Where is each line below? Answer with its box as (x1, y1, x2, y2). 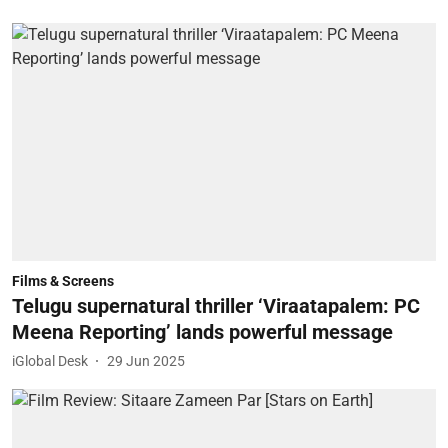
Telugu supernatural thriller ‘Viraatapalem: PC (12, 294, 420, 318)
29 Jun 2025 (107, 352, 185, 369)
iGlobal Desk (12, 352, 88, 369)
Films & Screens (12, 273, 114, 289)
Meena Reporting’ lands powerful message (12, 320, 393, 344)
